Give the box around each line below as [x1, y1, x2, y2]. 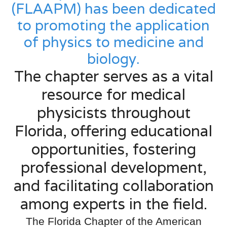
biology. [87, 50, 140, 68]
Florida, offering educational [15, 121, 212, 141]
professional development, [20, 158, 207, 177]
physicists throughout [36, 103, 191, 123]
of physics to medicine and [23, 33, 204, 51]
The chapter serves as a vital [14, 66, 213, 86]
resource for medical [42, 85, 185, 104]
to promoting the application [17, 16, 210, 34]
